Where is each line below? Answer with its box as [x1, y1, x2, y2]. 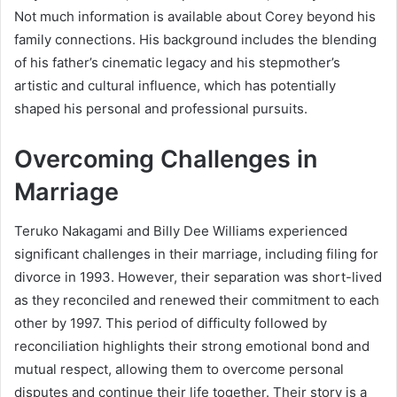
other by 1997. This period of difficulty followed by [14, 315, 327, 332]
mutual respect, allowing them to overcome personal [14, 361, 344, 378]
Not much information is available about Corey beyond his [14, 7, 376, 25]
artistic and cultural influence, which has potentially [14, 76, 336, 94]
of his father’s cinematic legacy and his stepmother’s [14, 53, 340, 71]
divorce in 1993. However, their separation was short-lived [14, 269, 382, 286]
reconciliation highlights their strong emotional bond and [14, 338, 370, 355]
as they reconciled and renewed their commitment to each [14, 292, 379, 309]
